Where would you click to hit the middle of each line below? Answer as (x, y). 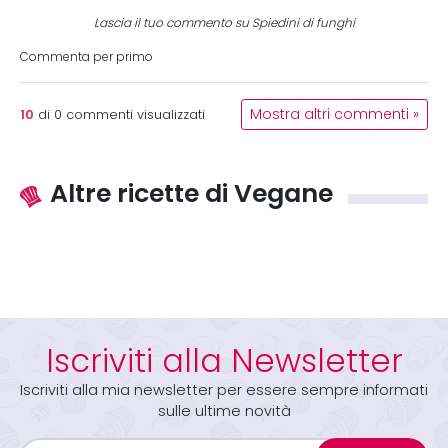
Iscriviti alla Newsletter (224, 361)
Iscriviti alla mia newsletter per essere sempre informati (224, 390)
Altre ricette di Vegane (191, 193)
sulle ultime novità (224, 411)
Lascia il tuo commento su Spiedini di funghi (224, 23)
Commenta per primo (86, 57)
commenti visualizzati (133, 114)
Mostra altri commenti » (334, 114)
